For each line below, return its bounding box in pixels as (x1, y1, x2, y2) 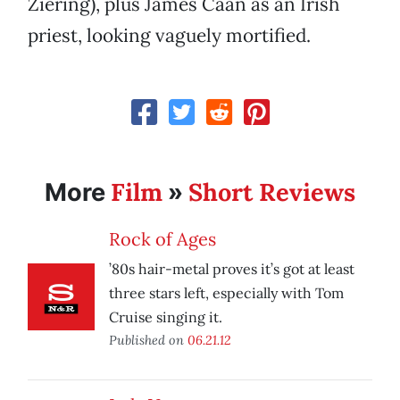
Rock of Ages (109, 228, 216, 251)
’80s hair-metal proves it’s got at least (109, 260, 354, 279)
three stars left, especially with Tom (109, 284, 344, 303)
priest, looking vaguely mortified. (28, 23, 311, 48)
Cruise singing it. (109, 308, 222, 327)
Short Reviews (188, 177, 355, 208)
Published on (109, 331, 187, 349)
